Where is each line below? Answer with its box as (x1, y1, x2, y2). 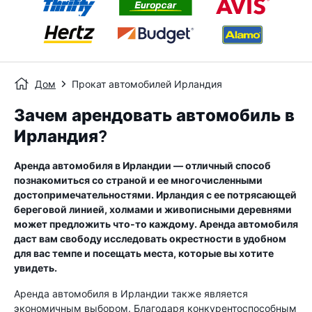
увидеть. (14, 262, 57, 274)
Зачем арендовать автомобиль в (14, 105, 295, 126)
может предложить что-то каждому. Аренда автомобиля (14, 218, 298, 230)
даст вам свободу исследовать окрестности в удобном (14, 233, 286, 244)
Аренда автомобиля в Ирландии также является (14, 288, 248, 299)
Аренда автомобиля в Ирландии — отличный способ (14, 159, 271, 171)
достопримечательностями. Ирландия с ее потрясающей (14, 189, 297, 201)
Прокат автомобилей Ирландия (72, 78, 222, 90)
